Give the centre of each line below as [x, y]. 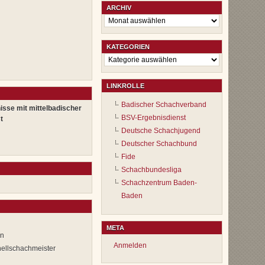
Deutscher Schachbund [159, 144]
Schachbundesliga [151, 170]
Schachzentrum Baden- [159, 183]
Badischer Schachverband [164, 105]
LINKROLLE [125, 86]
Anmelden [130, 246]
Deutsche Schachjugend [161, 131]
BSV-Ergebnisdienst [153, 118]
